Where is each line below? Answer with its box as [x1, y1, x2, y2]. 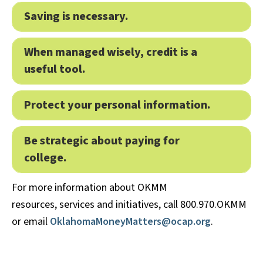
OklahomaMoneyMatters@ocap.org [48, 214, 211, 230]
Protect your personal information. [24, 97, 210, 114]
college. [24, 150, 66, 167]
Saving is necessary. [24, 8, 130, 25]
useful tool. [24, 61, 87, 78]
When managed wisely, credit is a [24, 44, 197, 61]
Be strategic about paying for [24, 133, 180, 150]
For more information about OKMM [12, 180, 167, 195]
